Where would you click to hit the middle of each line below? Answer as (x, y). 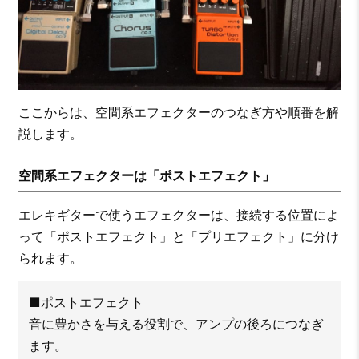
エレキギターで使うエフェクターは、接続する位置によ (178, 215)
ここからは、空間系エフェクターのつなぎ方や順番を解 (178, 113)
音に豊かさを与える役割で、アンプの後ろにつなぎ (176, 324)
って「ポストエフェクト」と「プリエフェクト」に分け (178, 237)
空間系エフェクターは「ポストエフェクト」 (146, 176)
